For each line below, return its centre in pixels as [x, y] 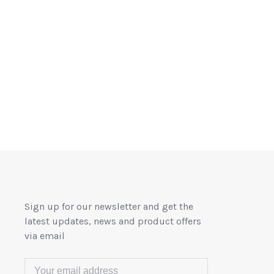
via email [45, 236]
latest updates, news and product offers [113, 221]
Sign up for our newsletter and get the [109, 207]
